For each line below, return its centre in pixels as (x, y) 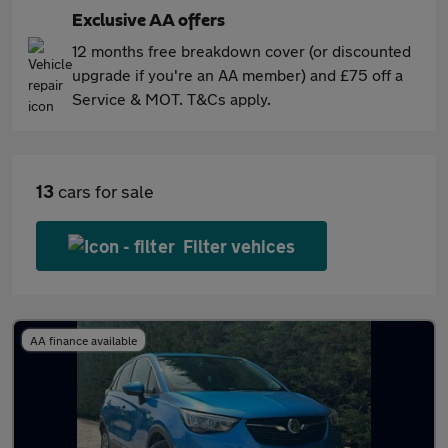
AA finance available (83, 340)
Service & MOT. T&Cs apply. (171, 98)
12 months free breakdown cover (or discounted (241, 50)
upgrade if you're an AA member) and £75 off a (237, 74)
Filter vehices (239, 246)
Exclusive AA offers (148, 21)
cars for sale (104, 191)
